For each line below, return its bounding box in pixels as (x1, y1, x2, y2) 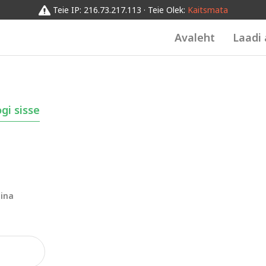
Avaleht (175, 30, 215, 45)
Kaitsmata (187, 4, 228, 15)
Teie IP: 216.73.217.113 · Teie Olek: (52, 4, 188, 15)
